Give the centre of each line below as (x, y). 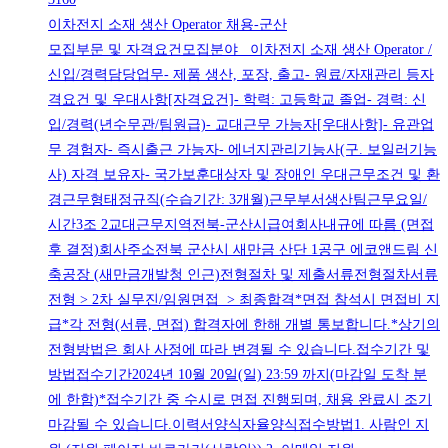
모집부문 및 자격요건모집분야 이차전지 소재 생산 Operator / (240, 50)
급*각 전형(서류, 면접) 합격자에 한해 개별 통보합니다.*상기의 (244, 325)
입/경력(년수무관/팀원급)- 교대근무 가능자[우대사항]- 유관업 (241, 125)
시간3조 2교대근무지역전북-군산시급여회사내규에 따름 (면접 (241, 225)
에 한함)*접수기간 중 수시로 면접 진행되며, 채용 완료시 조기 (240, 400)
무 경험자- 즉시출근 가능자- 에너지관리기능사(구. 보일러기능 (242, 150)
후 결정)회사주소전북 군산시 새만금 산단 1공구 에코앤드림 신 (243, 250)
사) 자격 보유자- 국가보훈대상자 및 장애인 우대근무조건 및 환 (244, 175)
